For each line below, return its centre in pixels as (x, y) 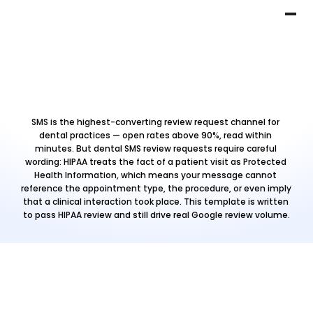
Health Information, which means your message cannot (155, 175)
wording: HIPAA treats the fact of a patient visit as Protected (155, 162)
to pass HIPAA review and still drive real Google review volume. (156, 215)
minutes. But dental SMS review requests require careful (155, 149)
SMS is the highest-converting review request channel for (155, 122)
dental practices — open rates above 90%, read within (155, 136)
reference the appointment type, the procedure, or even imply (156, 189)
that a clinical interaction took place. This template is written (155, 202)
